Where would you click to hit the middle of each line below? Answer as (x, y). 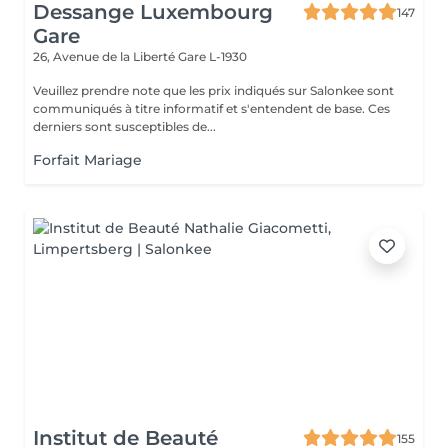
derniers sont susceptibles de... (124, 126)
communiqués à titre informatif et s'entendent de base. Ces (211, 108)
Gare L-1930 (212, 56)
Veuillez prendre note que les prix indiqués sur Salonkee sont (213, 90)
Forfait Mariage (87, 160)
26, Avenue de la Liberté (105, 56)
